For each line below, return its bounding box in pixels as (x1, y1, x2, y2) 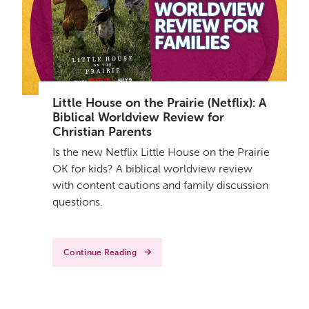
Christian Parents (52, 123, 152, 139)
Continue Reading (63, 247, 137, 257)
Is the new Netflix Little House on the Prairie (52, 145, 270, 159)
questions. (52, 195, 103, 208)
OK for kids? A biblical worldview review (52, 161, 252, 175)
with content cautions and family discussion (52, 178, 268, 192)
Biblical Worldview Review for (52, 108, 224, 125)
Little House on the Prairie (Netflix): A (52, 94, 266, 110)
